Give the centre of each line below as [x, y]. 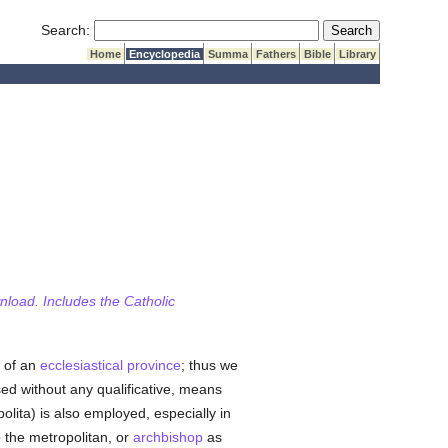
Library [358, 54]
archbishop [167, 437]
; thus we [209, 365]
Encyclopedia [165, 54]
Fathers [276, 54]
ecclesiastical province [110, 365]
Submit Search [369, 29]
